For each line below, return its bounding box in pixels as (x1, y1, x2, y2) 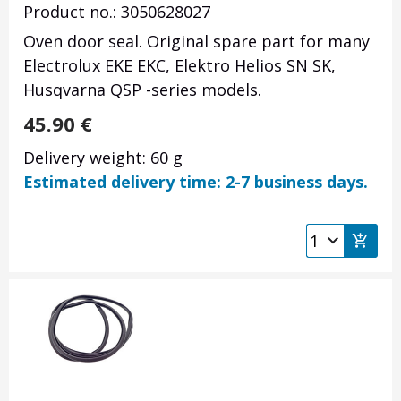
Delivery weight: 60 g (23, 147, 183, 169)
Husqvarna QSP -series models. (23, 79, 261, 101)
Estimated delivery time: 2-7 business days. (23, 171, 368, 193)
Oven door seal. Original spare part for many (23, 30, 370, 53)
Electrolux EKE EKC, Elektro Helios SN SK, (23, 55, 336, 77)
